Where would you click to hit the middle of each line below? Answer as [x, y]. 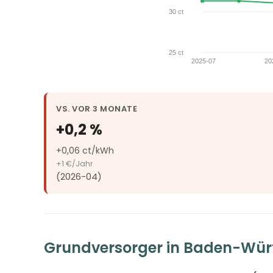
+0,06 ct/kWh [85, 151]
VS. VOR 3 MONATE [97, 109]
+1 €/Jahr [74, 164]
